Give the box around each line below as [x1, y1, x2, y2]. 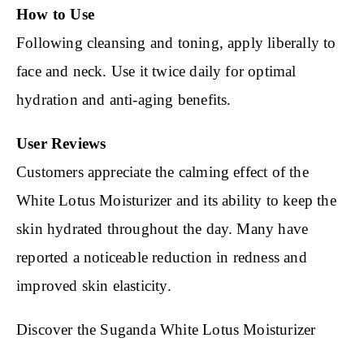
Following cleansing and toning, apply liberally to [16, 34, 336, 52]
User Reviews [16, 135, 106, 153]
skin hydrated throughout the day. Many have [16, 220, 309, 238]
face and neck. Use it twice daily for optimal [16, 63, 297, 80]
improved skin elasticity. [16, 277, 171, 295]
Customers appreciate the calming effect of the [16, 163, 309, 181]
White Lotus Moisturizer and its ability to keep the [16, 192, 336, 210]
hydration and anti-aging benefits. [16, 91, 232, 109]
